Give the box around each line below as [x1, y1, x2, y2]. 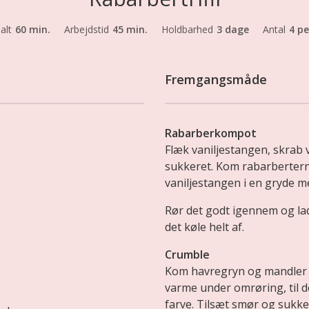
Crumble [165, 246, 210, 262]
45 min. [112, 22, 148, 36]
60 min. [15, 22, 50, 36]
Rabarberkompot [165, 125, 257, 141]
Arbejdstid [64, 22, 109, 36]
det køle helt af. [165, 219, 244, 235]
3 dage [217, 22, 249, 36]
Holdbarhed [161, 22, 213, 36]
